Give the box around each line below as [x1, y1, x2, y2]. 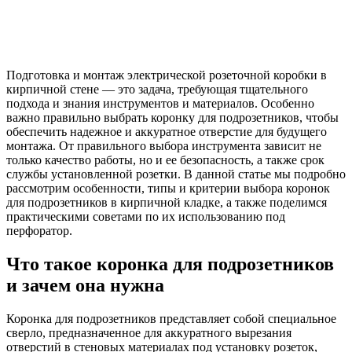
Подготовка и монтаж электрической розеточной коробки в [6, 68, 327, 82]
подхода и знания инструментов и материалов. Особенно [6, 96, 314, 110]
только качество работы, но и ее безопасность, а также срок [6, 152, 324, 167]
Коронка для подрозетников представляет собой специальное [6, 311, 336, 325]
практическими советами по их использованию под [6, 209, 285, 223]
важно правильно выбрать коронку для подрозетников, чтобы [6, 110, 339, 124]
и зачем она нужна [6, 274, 164, 295]
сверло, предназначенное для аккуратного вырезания [6, 325, 291, 339]
